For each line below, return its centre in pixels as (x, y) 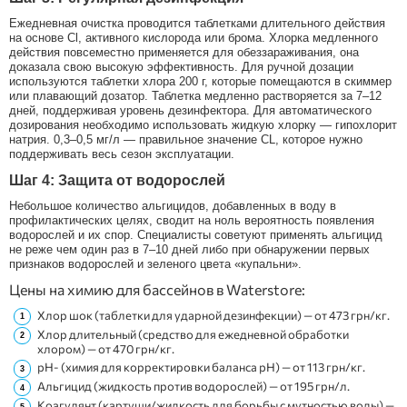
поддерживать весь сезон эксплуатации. (122, 154)
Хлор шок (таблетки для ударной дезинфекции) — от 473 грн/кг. (213, 315)
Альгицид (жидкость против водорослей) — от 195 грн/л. (194, 387)
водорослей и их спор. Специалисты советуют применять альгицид (196, 234)
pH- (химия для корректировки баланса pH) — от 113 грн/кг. (201, 367)
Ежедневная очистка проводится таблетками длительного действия (197, 23)
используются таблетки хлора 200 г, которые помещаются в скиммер (200, 81)
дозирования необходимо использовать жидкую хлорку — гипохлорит (203, 124)
